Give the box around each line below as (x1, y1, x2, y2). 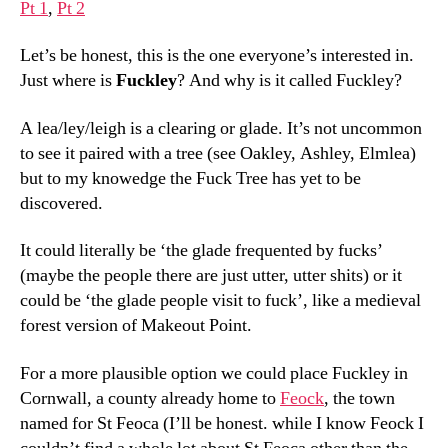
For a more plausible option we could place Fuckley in (20, 361, 408, 385)
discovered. (20, 191, 103, 215)
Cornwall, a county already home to (20, 386, 280, 410)
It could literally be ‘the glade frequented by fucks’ (20, 239, 383, 262)
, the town (324, 386, 395, 410)
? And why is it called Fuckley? (177, 69, 402, 92)
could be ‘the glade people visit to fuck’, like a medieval (20, 289, 421, 312)
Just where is (20, 69, 116, 92)
